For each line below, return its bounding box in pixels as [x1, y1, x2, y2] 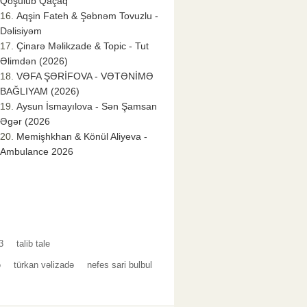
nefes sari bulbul [87, 260, 152, 271]
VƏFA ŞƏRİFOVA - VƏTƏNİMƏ [16, 71, 153, 82]
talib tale [16, 238, 50, 249]
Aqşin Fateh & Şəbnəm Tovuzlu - [16, 10, 158, 22]
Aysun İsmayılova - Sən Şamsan [16, 101, 157, 112]
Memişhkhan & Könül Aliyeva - [16, 131, 147, 143]
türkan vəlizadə [14, 260, 74, 271]
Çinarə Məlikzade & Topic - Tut [16, 40, 149, 52]
